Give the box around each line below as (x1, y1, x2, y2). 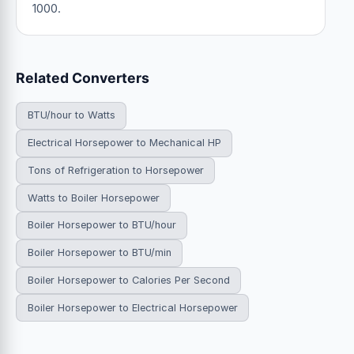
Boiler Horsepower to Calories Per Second (27, 274, 230, 287)
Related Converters (16, 69, 149, 86)
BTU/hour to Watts (27, 109, 115, 122)
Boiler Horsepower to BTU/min (27, 247, 171, 259)
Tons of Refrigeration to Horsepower (27, 164, 204, 176)
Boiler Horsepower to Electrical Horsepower (27, 301, 238, 314)
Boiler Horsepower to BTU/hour (27, 219, 176, 232)
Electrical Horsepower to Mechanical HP (27, 137, 221, 149)
